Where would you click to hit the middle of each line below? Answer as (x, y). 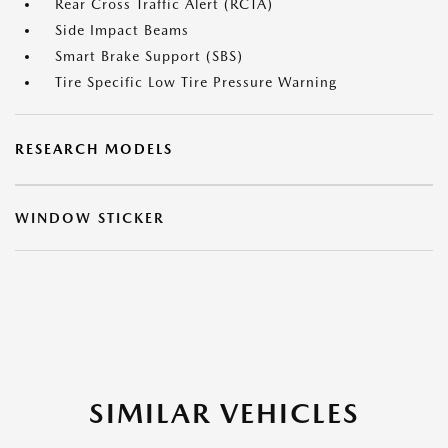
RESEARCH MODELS (94, 149)
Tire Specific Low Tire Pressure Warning (196, 82)
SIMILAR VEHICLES (224, 413)
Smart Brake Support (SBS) (149, 56)
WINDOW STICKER (90, 218)
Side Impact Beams (122, 30)
